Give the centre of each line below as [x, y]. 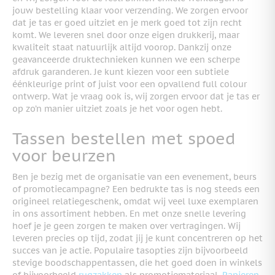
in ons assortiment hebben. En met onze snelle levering [129, 213]
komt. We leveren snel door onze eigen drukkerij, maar [126, 35]
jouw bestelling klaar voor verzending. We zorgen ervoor [130, 11]
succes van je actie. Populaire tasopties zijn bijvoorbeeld [130, 250]
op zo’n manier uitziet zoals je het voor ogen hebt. [117, 109]
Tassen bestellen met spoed [124, 139]
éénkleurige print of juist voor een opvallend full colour [130, 84]
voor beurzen [64, 156]
